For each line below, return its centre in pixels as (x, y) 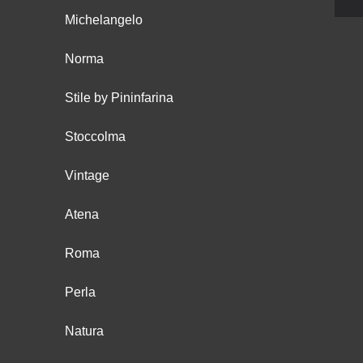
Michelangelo (104, 20)
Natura (84, 331)
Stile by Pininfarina (119, 98)
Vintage (87, 176)
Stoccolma (95, 137)
